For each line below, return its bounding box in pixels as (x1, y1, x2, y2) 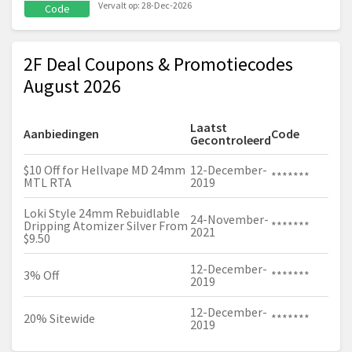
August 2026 (24, 74, 121, 99)
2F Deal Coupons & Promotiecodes (24, 52, 293, 77)
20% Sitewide (24, 310, 95, 327)
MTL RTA (24, 174, 71, 191)
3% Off (24, 267, 59, 284)
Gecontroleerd (190, 132, 271, 148)
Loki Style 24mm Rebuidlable (24, 205, 180, 222)
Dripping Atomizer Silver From (24, 218, 188, 234)
